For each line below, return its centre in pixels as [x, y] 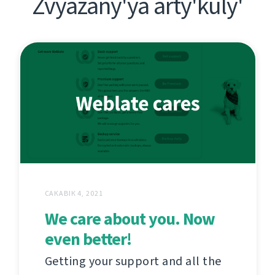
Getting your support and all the [133, 261]
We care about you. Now [130, 219]
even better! [88, 239]
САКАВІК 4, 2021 [74, 194]
